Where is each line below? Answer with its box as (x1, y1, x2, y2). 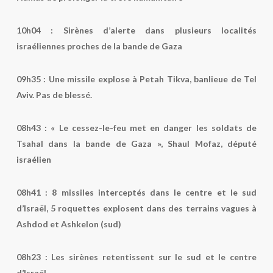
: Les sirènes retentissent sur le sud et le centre (44, 252, 257, 262)
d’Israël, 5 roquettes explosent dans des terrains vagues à (16, 203, 257, 213)
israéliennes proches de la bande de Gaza (16, 41, 182, 51)
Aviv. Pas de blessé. (16, 90, 92, 100)
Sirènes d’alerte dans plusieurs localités (63, 25, 257, 35)
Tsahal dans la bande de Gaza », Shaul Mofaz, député (16, 138, 257, 149)
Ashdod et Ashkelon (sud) (16, 219, 121, 229)
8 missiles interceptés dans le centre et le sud (52, 187, 257, 197)
